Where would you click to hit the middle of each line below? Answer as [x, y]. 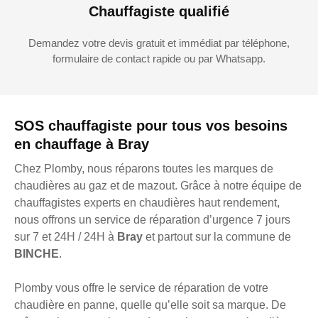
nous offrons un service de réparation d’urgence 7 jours [152, 220]
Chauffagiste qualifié [159, 12]
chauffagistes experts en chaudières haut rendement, [147, 203]
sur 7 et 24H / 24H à [66, 237]
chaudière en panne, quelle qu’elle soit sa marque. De [150, 305]
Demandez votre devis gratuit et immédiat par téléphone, [159, 43]
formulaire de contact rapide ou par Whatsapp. [159, 59]
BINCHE [37, 254]
